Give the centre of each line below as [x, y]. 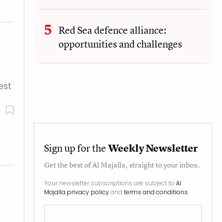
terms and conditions [156, 192]
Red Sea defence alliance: [112, 30]
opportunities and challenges [120, 44]
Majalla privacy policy [77, 192]
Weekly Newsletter [153, 148]
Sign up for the [76, 148]
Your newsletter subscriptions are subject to [110, 183]
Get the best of [68, 165]
